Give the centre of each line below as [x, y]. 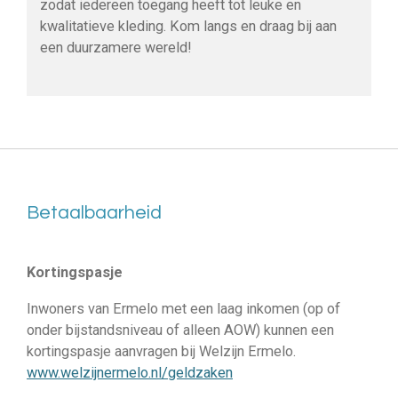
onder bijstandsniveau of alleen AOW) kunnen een [180, 330]
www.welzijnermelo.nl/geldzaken [130, 372]
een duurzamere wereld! [116, 48]
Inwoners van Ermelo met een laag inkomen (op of [183, 308]
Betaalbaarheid [94, 212]
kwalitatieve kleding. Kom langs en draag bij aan [188, 27]
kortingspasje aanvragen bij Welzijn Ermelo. [161, 351]
